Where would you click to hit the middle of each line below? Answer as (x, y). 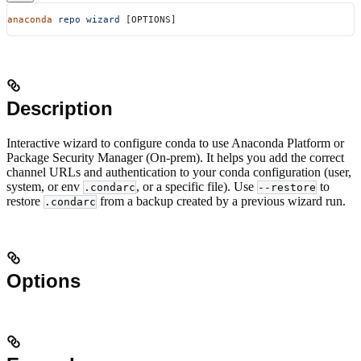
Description (60, 108)
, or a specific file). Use (197, 186)
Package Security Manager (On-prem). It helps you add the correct (175, 157)
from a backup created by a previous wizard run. (221, 201)
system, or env (45, 186)
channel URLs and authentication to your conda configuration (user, (179, 172)
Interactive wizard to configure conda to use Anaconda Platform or (175, 143)
